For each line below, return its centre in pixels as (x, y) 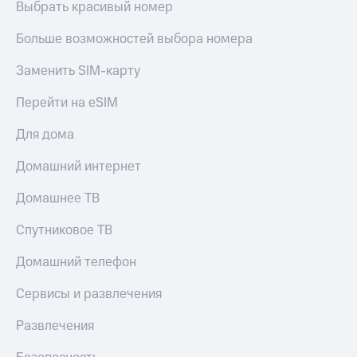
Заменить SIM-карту (78, 71)
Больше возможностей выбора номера (134, 39)
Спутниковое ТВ (64, 231)
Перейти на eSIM (67, 103)
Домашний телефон (76, 263)
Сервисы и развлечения (89, 294)
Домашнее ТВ (58, 199)
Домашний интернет (78, 167)
